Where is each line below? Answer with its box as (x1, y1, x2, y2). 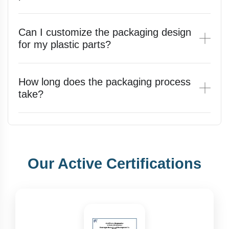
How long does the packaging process (18, 76, 191, 87)
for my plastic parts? (18, 39, 111, 50)
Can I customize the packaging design (18, 27, 191, 38)
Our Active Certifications (28, 155, 201, 172)
